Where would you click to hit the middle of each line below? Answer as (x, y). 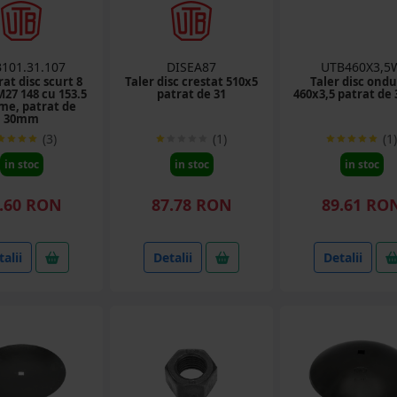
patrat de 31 (191, 94)
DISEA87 (191, 67)
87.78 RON (191, 205)
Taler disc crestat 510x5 (191, 82)
